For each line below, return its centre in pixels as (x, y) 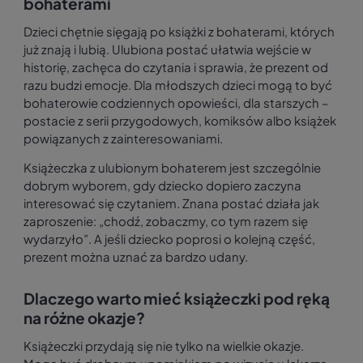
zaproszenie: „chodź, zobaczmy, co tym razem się (166, 221)
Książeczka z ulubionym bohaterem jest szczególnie (172, 168)
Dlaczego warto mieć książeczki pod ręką (177, 299)
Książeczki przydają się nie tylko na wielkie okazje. (164, 346)
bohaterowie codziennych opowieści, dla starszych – (176, 103)
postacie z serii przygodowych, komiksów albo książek (180, 121)
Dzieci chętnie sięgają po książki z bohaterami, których (179, 32)
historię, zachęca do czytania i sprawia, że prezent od (176, 67)
